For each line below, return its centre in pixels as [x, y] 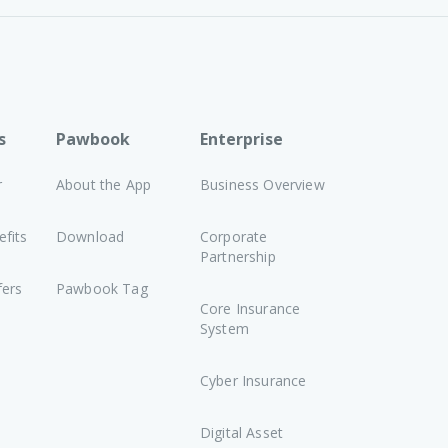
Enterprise [241, 139]
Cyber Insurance [253, 380]
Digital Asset [242, 432]
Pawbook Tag [102, 288]
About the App [104, 184]
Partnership [238, 256]
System [224, 328]
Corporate [234, 236]
